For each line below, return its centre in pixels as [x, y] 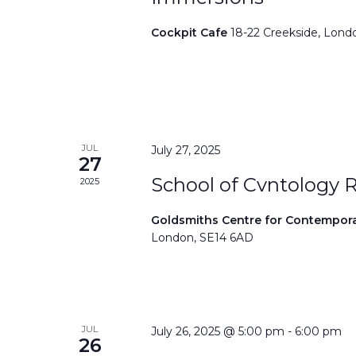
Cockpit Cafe [191, 33]
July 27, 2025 [186, 150]
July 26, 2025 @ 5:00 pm [218, 331]
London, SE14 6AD [203, 237]
